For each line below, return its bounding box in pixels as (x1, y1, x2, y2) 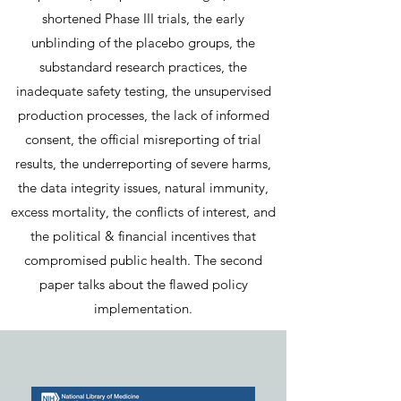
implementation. (94, 300, 192, 317)
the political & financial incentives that (30, 227, 256, 244)
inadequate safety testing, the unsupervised (15, 82, 271, 99)
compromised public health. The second (24, 252, 262, 269)
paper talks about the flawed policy (38, 276, 248, 293)
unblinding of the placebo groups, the (31, 34, 255, 51)
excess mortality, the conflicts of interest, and (11, 203, 276, 220)
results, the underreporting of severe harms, (15, 155, 271, 172)
